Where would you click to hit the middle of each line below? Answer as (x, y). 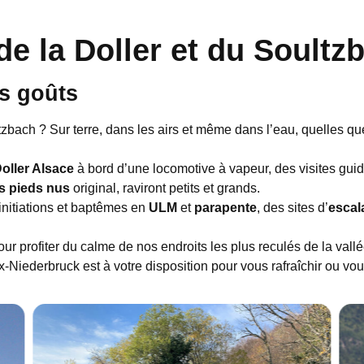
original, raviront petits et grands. (165, 188)
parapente (225, 208)
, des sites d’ (292, 208)
